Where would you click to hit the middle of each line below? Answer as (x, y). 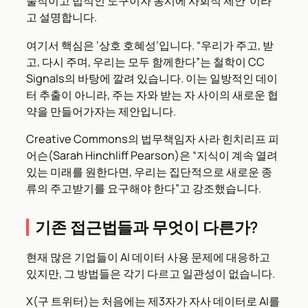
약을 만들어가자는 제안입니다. (101, 111)
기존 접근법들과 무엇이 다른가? (147, 227)
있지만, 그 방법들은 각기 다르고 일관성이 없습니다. (151, 273)
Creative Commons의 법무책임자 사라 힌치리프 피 (153, 139)
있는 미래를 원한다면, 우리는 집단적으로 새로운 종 (149, 172)
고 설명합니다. (62, 18)
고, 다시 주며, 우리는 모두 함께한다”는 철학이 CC (145, 62)
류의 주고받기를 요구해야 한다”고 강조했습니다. (144, 188)
